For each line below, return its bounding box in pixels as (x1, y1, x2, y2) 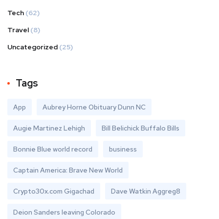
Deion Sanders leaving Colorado (13, 208, 115, 217)
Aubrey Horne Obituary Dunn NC (43, 103, 146, 111)
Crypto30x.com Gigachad (13, 187, 94, 196)
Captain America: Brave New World (13, 166, 123, 175)
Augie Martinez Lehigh (13, 124, 85, 132)
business (109, 145, 137, 153)
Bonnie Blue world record (13, 145, 92, 153)
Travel (7, 25, 29, 34)
